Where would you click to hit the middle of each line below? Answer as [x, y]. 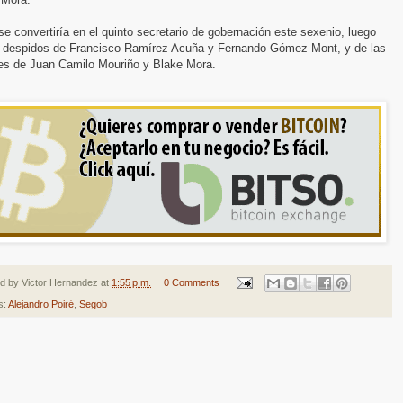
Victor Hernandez [60, 282]
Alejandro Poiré [41, 304]
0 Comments [191, 282]
